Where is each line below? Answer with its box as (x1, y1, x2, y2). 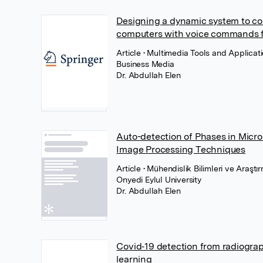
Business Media (116, 59, 174, 69)
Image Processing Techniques (116, 144, 245, 155)
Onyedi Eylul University (116, 175, 201, 184)
